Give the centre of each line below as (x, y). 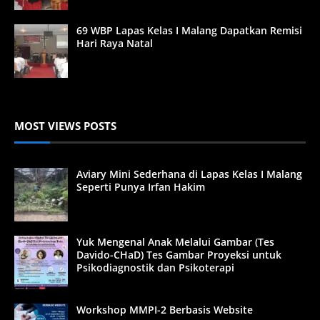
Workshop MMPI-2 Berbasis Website (165, 309)
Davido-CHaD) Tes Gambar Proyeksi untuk (179, 254)
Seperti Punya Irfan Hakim (141, 186)
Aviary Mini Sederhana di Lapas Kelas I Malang (189, 174)
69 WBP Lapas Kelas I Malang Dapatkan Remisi (189, 30)
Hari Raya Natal (115, 43)
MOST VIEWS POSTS (65, 125)
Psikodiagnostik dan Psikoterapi (155, 267)
